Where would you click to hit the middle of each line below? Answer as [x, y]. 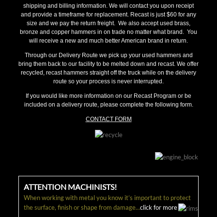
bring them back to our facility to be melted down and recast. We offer [108, 64]
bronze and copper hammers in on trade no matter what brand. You [108, 32]
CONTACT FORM [108, 119]
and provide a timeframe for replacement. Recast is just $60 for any [108, 15]
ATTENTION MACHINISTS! [70, 186]
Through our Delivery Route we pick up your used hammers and [108, 55]
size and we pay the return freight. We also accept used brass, [108, 23]
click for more [159, 207]
